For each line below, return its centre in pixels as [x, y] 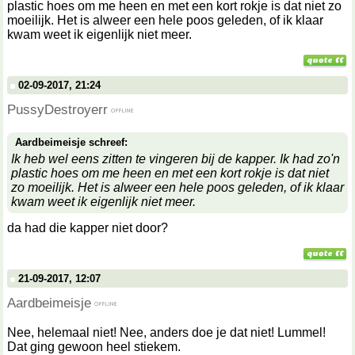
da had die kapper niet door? [88, 228]
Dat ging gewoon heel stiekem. [94, 347]
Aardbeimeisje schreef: [71, 142]
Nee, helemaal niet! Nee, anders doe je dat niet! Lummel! [166, 332]
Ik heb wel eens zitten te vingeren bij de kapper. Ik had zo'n [176, 159]
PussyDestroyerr [57, 109]
